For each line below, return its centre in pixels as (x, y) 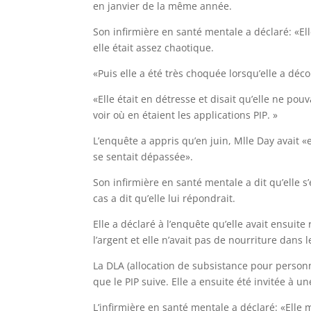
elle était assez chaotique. (154, 47)
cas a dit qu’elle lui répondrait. (165, 198)
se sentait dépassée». (143, 156)
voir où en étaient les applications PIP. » (186, 115)
